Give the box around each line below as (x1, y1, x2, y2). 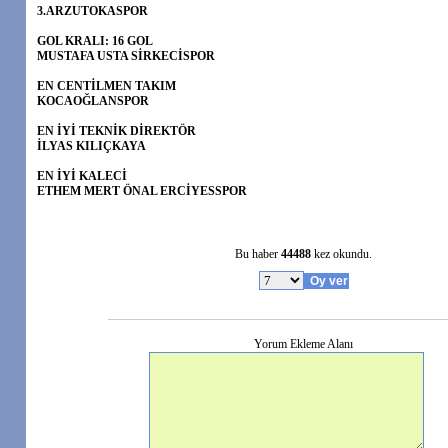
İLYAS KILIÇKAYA (37, 139, 146, 153)
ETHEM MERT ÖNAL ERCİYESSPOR (37, 184, 247, 198)
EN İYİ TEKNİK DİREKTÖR (37, 124, 196, 138)
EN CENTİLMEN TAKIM (37, 79, 176, 93)
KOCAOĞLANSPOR (37, 94, 149, 108)
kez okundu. (311, 247, 372, 261)
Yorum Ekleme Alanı (254, 337, 353, 351)
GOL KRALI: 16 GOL (37, 34, 153, 48)
